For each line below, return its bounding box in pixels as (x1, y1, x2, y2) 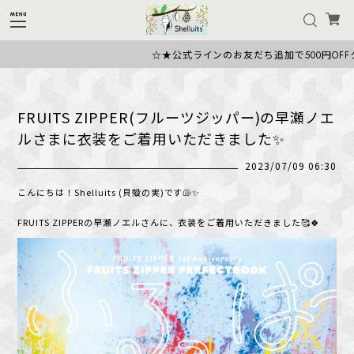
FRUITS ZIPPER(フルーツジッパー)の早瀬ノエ (17, 107, 336, 127)
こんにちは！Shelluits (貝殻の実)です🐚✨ (17, 186, 201, 198)
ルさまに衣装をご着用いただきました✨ (17, 128, 285, 149)
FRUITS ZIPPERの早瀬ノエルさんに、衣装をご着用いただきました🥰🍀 (17, 216, 320, 228)
